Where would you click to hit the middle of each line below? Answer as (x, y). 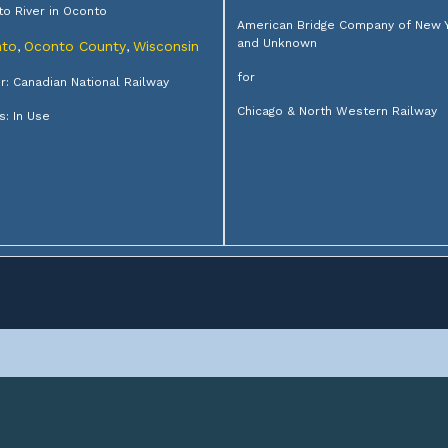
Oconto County (74, 46)
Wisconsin (165, 46)
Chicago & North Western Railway (337, 111)
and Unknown (277, 43)
